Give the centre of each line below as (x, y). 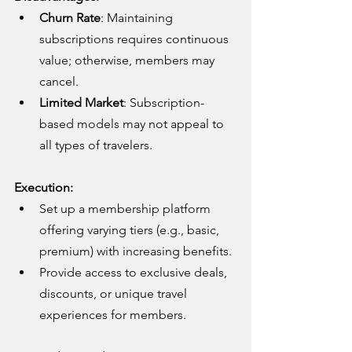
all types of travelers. (96, 145)
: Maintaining (138, 17)
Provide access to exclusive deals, (135, 272)
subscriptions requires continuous (136, 38)
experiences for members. (113, 314)
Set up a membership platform (126, 208)
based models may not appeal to (133, 123)
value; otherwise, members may (128, 60)
